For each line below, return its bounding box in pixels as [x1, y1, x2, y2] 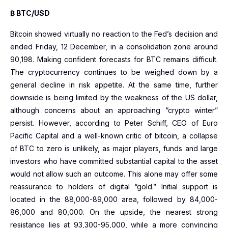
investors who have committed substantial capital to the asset [10, 157, 218, 165]
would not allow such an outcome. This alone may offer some [10, 169, 218, 178]
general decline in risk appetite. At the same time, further [10, 80, 218, 89]
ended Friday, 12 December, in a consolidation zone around [10, 42, 218, 51]
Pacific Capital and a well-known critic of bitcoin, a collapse [10, 131, 218, 140]
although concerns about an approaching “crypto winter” [10, 106, 218, 115]
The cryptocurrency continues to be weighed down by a [10, 68, 218, 76]
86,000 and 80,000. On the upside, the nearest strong [10, 208, 218, 216]
